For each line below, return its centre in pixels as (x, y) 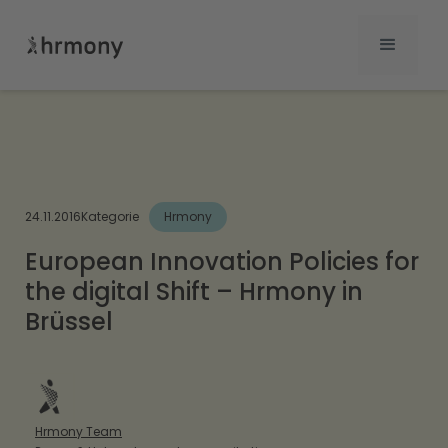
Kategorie (110, 216)
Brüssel (69, 321)
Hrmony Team (78, 431)
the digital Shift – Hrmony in (194, 291)
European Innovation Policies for (222, 261)
